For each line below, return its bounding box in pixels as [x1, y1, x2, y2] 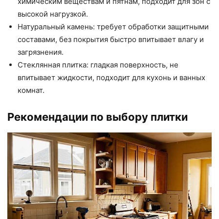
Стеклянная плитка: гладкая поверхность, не [18, 60, 178, 69]
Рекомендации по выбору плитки [7, 110, 188, 123]
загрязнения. [18, 47, 64, 57]
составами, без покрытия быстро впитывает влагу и [18, 34, 204, 44]
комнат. [18, 85, 44, 95]
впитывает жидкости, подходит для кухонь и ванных [18, 72, 205, 82]
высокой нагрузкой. [18, 9, 88, 19]
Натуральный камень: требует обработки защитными [18, 22, 209, 31]
